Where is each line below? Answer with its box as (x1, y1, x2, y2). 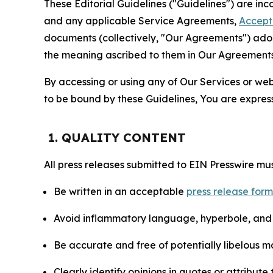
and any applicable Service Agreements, (44, 15, 239, 27)
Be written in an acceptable (54, 185, 186, 198)
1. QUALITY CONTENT (48, 130, 186, 146)
